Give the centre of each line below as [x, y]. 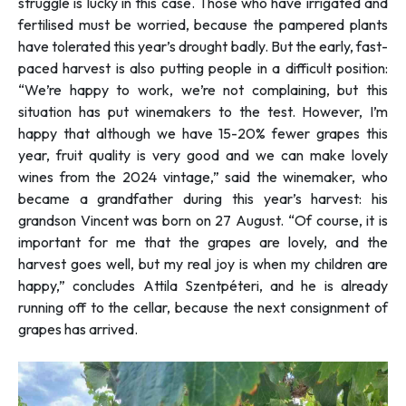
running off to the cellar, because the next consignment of [203, 307]
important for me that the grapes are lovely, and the [203, 242]
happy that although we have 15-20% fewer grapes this [203, 133]
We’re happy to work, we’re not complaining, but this [206, 89]
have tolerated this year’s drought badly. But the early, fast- [203, 46]
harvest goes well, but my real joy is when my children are [203, 263]
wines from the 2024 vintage [114, 176]
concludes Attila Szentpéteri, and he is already [227, 285]
